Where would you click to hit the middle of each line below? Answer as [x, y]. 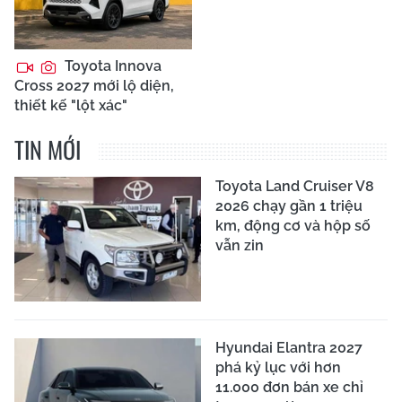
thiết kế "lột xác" [71, 105]
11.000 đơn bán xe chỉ [289, 387]
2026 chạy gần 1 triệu [289, 206]
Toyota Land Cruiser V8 [295, 186]
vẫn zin [240, 245]
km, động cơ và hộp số [293, 226]
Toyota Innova [111, 66]
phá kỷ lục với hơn [278, 367]
